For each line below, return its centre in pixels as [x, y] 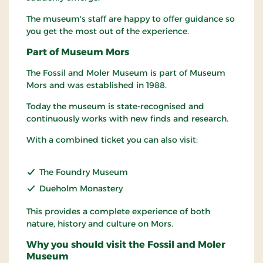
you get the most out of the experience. [108, 31]
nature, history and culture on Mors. [100, 224]
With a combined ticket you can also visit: [112, 140]
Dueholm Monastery [81, 189]
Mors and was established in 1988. [97, 85]
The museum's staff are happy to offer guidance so [131, 19]
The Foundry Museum [85, 172]
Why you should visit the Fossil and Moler [126, 245]
